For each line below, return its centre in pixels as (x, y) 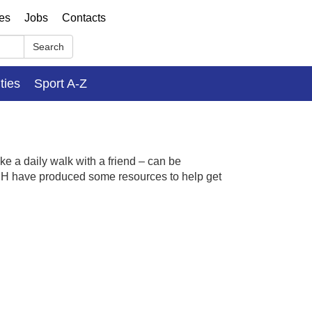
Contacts (84, 18)
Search (48, 47)
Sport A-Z (61, 83)
